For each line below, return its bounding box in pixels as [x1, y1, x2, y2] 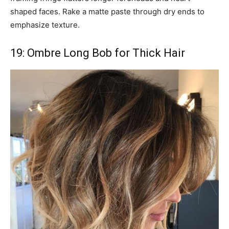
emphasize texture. [10, 19, 80, 30]
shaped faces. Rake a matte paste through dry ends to [10, 6, 204, 16]
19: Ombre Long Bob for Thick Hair [10, 46, 185, 59]
